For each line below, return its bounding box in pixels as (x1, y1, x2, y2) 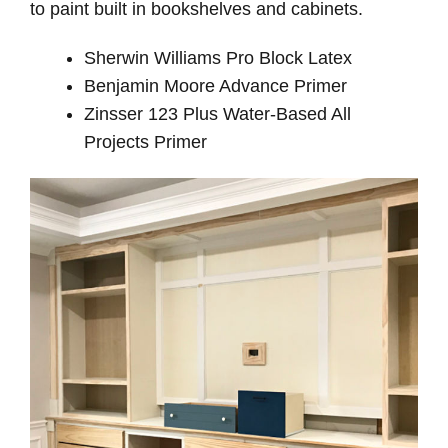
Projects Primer (84, 132, 207, 153)
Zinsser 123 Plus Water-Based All (84, 104, 351, 125)
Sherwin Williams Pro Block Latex (84, 48, 352, 69)
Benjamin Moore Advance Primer (84, 76, 347, 97)
